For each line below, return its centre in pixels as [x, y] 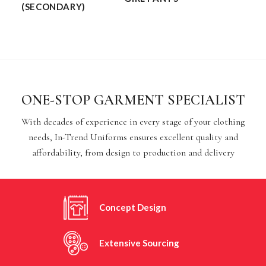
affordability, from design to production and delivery [133, 152]
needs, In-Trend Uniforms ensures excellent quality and [133, 137]
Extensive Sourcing [139, 243]
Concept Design [132, 207]
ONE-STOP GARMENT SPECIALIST [133, 100]
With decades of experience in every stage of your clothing [133, 121]
